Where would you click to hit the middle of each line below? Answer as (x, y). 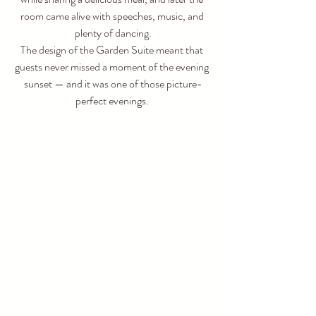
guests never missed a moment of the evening (113, 67)
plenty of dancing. (113, 33)
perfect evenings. (113, 101)
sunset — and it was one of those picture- (113, 84)
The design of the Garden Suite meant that (113, 50)
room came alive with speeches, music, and (113, 16)
